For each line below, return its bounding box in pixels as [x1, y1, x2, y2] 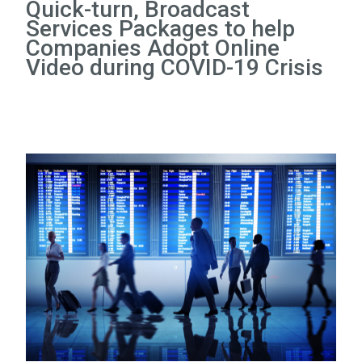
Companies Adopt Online [26, 34, 280, 61]
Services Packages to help [26, 15, 295, 42]
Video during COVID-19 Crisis [26, 53, 323, 81]
